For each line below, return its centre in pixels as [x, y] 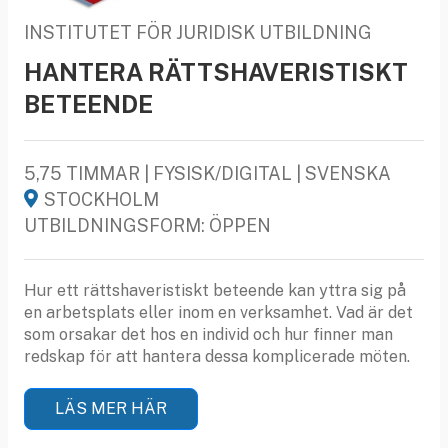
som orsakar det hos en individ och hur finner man [208, 334]
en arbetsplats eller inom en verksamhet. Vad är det [218, 312]
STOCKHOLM [101, 199]
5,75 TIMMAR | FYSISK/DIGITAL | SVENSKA [207, 173]
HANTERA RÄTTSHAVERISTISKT [216, 71]
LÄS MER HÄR [111, 408]
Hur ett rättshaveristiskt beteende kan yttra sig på [215, 290]
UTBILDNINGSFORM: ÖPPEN [147, 225]
